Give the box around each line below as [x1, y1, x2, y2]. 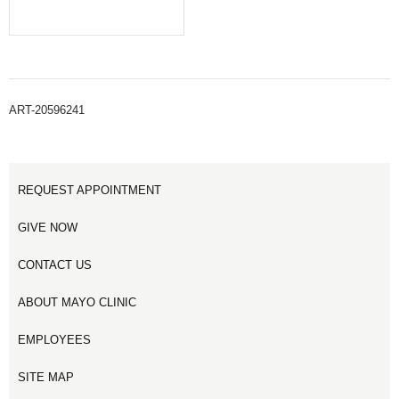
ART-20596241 [9, 103, 85, 117]
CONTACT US [18, 258, 92, 272]
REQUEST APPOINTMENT [18, 183, 161, 197]
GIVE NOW [18, 221, 77, 234]
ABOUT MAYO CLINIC [18, 296, 136, 309]
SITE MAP [18, 370, 74, 384]
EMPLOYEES [18, 333, 91, 346]
